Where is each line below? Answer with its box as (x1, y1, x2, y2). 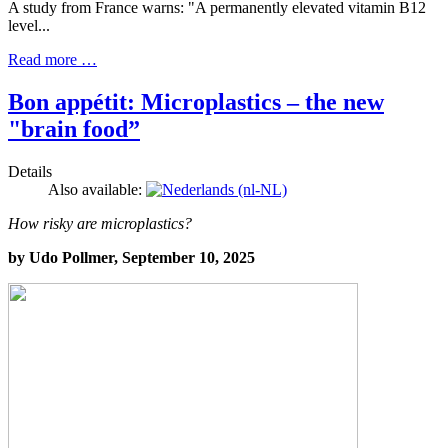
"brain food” (8, 116, 140, 143)
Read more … (8, 51, 97, 69)
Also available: (48, 181, 146, 199)
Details (8, 163, 52, 181)
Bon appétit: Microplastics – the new (8, 89, 384, 116)
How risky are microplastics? (8, 215, 192, 233)
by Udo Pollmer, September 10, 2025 (8, 249, 255, 267)
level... (8, 17, 50, 35)
